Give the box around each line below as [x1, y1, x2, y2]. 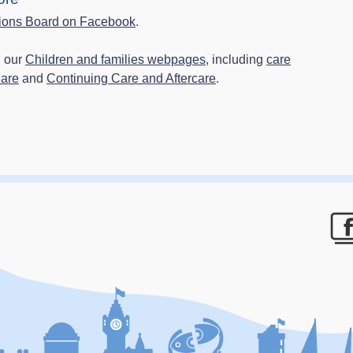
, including [206, 53, 266, 67]
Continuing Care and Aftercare [46, 72, 216, 86]
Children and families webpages [25, 53, 206, 67]
